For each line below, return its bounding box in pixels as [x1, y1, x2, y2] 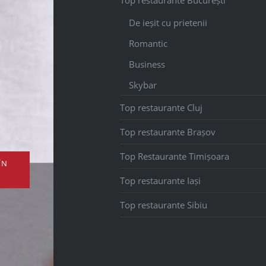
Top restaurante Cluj [119, 101, 202, 113]
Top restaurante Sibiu [119, 198, 207, 211]
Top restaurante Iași [119, 174, 201, 186]
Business [128, 58, 165, 70]
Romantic [128, 37, 167, 49]
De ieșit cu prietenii [128, 16, 207, 28]
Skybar [128, 78, 157, 91]
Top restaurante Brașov [119, 125, 216, 138]
